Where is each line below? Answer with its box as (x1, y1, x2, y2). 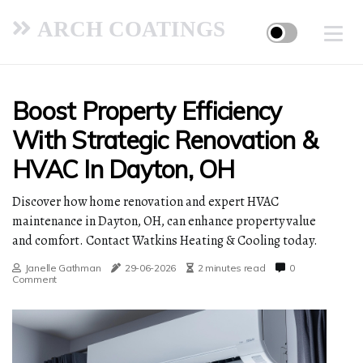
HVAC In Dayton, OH (12, 154, 235, 185)
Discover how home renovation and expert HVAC (12, 193, 279, 211)
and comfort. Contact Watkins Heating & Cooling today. (12, 232, 318, 250)
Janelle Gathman (24, 262, 101, 274)
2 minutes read (197, 262, 266, 274)
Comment (12, 273, 57, 285)
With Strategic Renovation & (12, 125, 318, 156)
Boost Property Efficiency (12, 96, 282, 126)
